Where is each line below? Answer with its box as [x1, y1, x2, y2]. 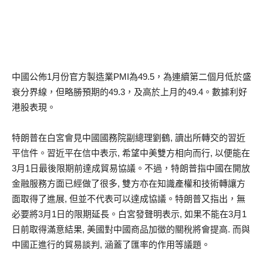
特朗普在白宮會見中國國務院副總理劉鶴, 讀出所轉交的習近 [12, 132, 245, 143]
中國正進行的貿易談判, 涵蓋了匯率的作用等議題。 [12, 239, 210, 249]
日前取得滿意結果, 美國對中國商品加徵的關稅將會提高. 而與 [12, 224, 250, 234]
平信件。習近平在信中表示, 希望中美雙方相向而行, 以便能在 [12, 147, 250, 158]
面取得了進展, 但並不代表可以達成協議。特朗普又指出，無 [12, 193, 245, 204]
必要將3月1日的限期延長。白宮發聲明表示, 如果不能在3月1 [12, 208, 247, 219]
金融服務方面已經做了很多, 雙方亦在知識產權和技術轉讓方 [12, 178, 245, 188]
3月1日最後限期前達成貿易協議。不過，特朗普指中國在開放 [12, 163, 250, 173]
